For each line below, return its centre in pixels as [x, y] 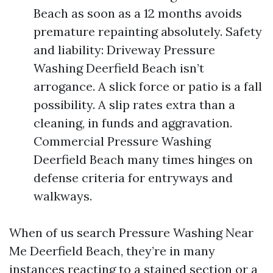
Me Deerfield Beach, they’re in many [112, 251]
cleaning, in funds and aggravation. [133, 123]
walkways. [63, 196]
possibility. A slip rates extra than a [134, 105]
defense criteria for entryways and [133, 178]
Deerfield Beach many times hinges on [143, 159]
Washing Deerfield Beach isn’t [119, 68]
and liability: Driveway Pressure [124, 50]
